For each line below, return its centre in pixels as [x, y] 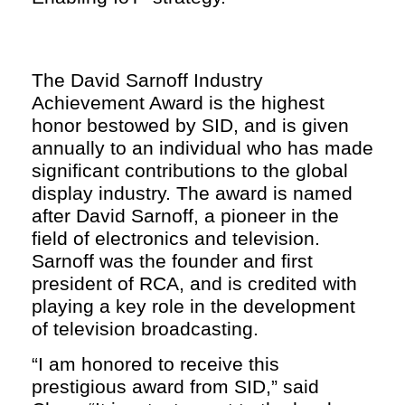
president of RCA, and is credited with [194, 283]
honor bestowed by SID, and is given [190, 125]
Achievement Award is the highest [178, 103]
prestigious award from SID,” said [175, 387]
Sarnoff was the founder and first [172, 261]
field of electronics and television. [176, 238]
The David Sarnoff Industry [147, 80]
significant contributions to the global [190, 170]
